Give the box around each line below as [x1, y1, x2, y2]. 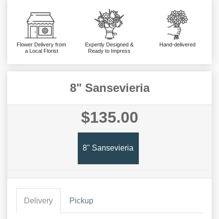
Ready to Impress [88, 47, 131, 54]
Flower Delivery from [17, 41, 66, 47]
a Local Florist [24, 47, 58, 54]
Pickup [69, 196, 93, 205]
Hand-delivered [159, 41, 196, 47]
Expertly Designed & [85, 41, 134, 47]
